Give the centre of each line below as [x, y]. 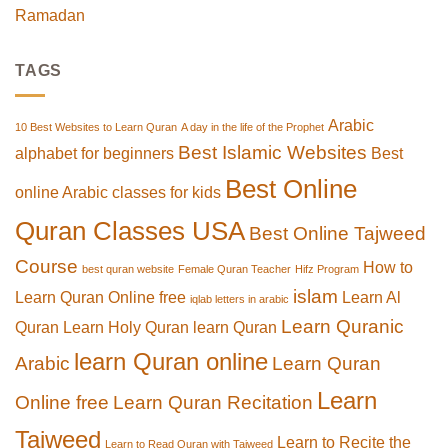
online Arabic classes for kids [118, 192]
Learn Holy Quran [126, 327]
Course [46, 266]
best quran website [128, 268]
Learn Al [371, 297]
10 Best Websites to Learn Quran [96, 126]
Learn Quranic [342, 326]
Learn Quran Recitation [213, 402]
